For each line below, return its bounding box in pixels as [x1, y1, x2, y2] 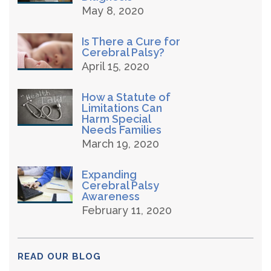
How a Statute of [82, 91, 171, 103]
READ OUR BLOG [18, 251, 101, 262]
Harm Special [82, 113, 151, 125]
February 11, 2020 [82, 204, 172, 217]
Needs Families [82, 123, 162, 136]
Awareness [82, 190, 140, 203]
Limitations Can [82, 102, 162, 114]
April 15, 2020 [82, 60, 149, 73]
